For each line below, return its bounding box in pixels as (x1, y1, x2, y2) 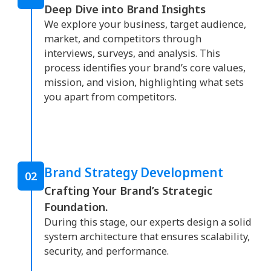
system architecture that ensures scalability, (44, 230, 250, 244)
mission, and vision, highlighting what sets (44, 76, 244, 90)
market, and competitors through (44, 32, 201, 46)
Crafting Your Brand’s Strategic (44, 183, 212, 198)
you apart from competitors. (44, 90, 177, 104)
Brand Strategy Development (44, 164, 223, 181)
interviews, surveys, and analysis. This (44, 47, 220, 60)
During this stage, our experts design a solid (44, 215, 252, 229)
